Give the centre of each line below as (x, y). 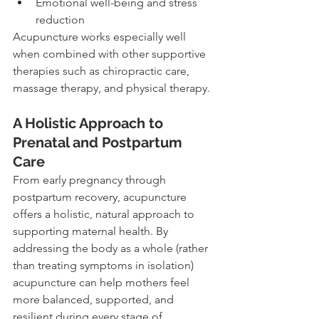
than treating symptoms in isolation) (105, 266)
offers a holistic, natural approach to (105, 214)
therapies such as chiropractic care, (103, 71)
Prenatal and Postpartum (99, 143)
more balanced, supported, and (95, 300)
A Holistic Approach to (90, 124)
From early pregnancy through (91, 180)
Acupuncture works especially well (101, 37)
